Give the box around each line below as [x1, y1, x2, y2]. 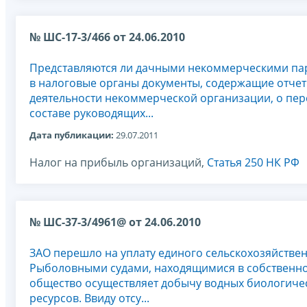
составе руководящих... [29, 105, 153, 121]
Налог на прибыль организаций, [29, 154, 207, 170]
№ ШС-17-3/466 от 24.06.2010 [29, 29, 185, 45]
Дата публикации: [29, 128, 114, 141]
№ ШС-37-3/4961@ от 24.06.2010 [29, 214, 201, 230]
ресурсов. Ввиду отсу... [29, 290, 149, 306]
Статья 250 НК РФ [207, 154, 299, 170]
